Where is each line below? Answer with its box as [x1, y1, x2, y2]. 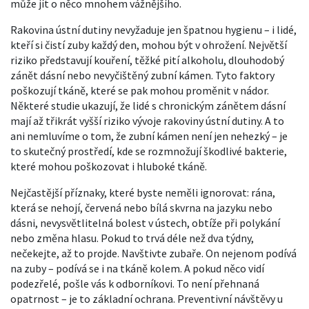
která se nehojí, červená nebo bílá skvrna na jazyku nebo [10, 201, 272, 215]
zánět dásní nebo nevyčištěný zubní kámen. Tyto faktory [10, 68, 275, 82]
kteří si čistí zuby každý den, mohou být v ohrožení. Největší [10, 38, 287, 52]
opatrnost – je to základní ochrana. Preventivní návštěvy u [10, 292, 283, 306]
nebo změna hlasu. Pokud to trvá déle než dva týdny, [10, 231, 254, 245]
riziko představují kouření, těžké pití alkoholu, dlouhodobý [10, 53, 284, 67]
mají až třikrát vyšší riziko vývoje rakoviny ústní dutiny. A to [10, 114, 284, 128]
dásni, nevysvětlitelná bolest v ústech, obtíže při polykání [10, 216, 280, 230]
